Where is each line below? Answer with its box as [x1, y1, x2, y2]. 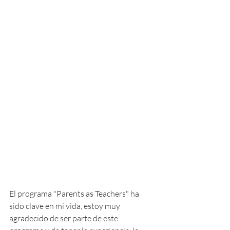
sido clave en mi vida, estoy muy [9, 200, 122, 211]
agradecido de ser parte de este [9, 213, 120, 223]
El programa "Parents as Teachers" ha [9, 188, 141, 199]
